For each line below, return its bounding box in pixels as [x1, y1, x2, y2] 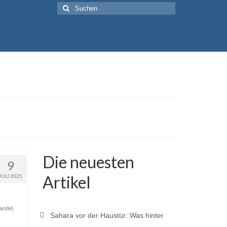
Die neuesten [42, 152, 134, 172]
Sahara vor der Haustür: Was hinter [50, 211, 164, 219]
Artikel [42, 172, 91, 192]
